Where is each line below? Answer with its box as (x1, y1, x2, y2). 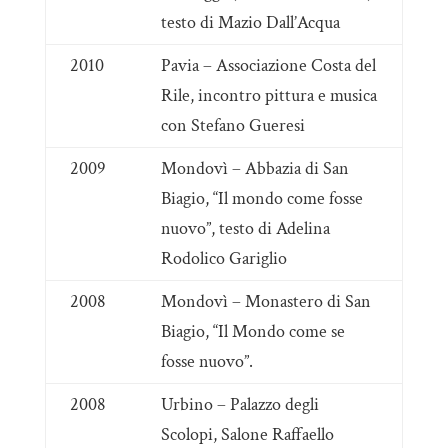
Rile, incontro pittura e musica (160, 84, 377, 107)
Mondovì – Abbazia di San (160, 157, 349, 180)
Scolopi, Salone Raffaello (160, 423, 334, 446)
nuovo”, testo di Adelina (160, 217, 330, 240)
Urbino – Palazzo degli (160, 393, 319, 416)
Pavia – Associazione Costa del (160, 54, 376, 77)
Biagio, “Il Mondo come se (160, 320, 345, 343)
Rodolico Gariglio (160, 247, 287, 270)
